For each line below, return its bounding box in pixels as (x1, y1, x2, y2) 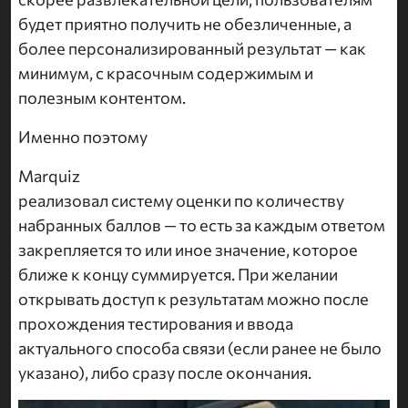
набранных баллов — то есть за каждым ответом (18, 214, 385, 235)
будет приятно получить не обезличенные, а (18, 13, 352, 34)
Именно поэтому (18, 126, 148, 147)
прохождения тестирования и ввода (18, 312, 293, 333)
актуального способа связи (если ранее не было (18, 337, 382, 358)
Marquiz (18, 165, 80, 186)
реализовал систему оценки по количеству (18, 189, 344, 210)
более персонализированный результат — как (18, 37, 366, 58)
